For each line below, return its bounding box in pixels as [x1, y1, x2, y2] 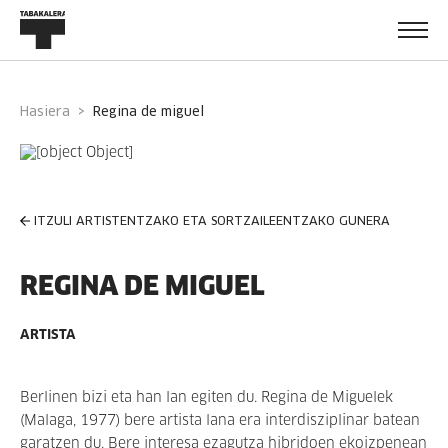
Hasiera [29, 105, 70, 119]
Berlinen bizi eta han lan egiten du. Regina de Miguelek [20, 391, 393, 405]
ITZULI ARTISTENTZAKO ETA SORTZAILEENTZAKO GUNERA [34, 216, 390, 228]
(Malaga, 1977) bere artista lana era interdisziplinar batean [20, 414, 420, 428]
